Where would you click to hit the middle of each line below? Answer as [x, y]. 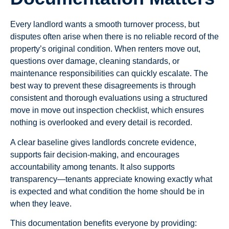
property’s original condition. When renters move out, [105, 49]
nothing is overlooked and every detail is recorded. [101, 123]
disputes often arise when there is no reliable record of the [114, 37]
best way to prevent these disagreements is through [103, 86]
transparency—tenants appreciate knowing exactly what [111, 179]
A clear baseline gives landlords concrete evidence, [103, 142]
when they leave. [41, 203]
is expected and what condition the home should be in [107, 191]
